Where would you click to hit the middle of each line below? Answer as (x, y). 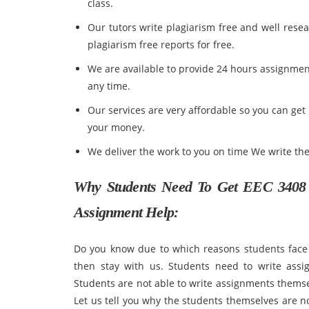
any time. (109, 86)
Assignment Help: (126, 212)
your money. (116, 127)
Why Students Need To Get (159, 187)
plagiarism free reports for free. (161, 44)
